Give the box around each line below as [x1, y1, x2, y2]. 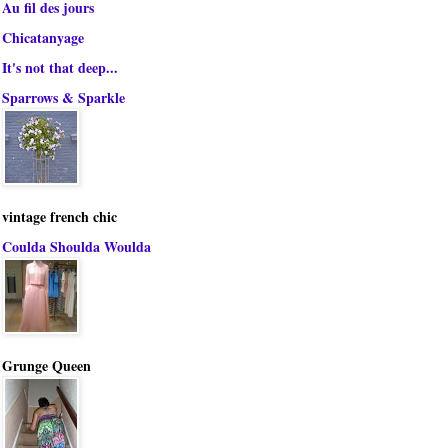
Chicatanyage [2, 27, 84, 49]
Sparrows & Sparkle [2, 87, 125, 109]
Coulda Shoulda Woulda [2, 236, 151, 258]
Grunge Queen [2, 355, 91, 377]
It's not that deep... [2, 57, 118, 79]
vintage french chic [2, 206, 117, 228]
